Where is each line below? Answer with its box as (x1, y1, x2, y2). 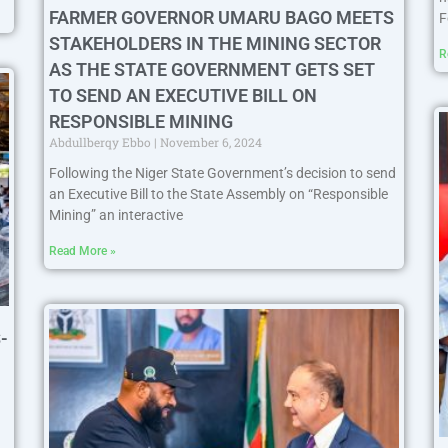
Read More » (49, 243, 116, 258)
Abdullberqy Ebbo (49, 133, 154, 150)
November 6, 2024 (157, 133, 262, 150)
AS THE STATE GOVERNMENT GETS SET (49, 58, 375, 80)
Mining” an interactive (49, 206, 183, 223)
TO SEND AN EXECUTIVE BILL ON (49, 84, 317, 106)
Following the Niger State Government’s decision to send (49, 164, 396, 181)
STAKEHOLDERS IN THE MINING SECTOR (49, 32, 381, 54)
